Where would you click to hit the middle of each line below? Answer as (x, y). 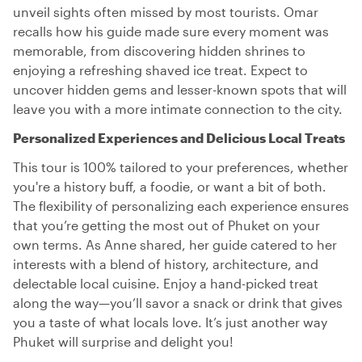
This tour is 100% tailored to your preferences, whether (181, 167)
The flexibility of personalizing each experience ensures (181, 206)
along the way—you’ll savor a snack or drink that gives (178, 303)
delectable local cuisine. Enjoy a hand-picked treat (166, 283)
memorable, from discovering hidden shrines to (159, 51)
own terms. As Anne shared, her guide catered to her (175, 244)
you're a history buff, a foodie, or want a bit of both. (170, 186)
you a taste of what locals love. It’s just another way (170, 322)
